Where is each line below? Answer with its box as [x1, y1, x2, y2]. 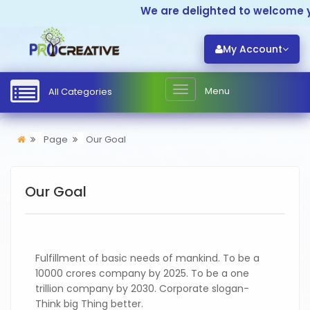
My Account [223, 42, 282, 56]
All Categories [46, 84, 112, 98]
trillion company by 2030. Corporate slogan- [35, 282, 249, 295]
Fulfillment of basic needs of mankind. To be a [35, 251, 259, 265]
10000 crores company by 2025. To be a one [35, 266, 249, 280]
